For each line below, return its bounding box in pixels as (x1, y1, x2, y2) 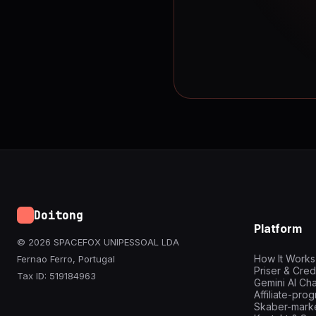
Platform (254, 221, 302, 236)
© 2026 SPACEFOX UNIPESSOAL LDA (17, 236, 179, 248)
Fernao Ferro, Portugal (17, 253, 115, 265)
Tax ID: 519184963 (17, 270, 96, 281)
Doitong (34, 207, 83, 223)
